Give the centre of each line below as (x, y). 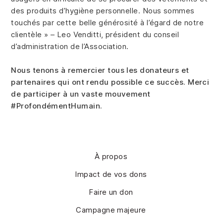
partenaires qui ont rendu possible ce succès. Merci (110, 82)
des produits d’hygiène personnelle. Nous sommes (103, 11)
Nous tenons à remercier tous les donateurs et (100, 70)
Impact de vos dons (111, 174)
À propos (111, 157)
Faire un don (111, 192)
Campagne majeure (111, 210)
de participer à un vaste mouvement (81, 94)
